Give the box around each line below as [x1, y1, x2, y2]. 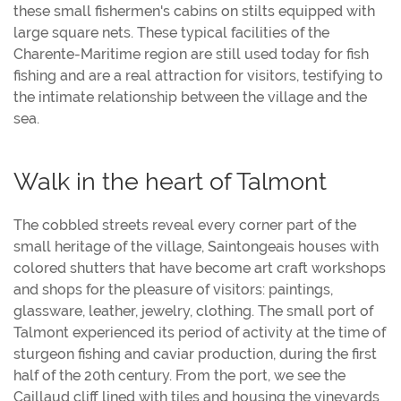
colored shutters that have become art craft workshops [13, 259, 386, 277]
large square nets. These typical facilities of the [13, 23, 329, 41]
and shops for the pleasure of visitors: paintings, [13, 280, 333, 298]
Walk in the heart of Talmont [13, 166, 327, 195]
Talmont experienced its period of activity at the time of [13, 323, 386, 341]
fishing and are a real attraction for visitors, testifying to [13, 66, 383, 84]
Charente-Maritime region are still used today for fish [13, 45, 369, 63]
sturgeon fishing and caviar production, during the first [13, 345, 377, 363]
